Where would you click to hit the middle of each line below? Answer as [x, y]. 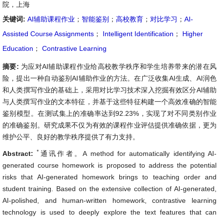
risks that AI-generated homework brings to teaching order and [109, 177]
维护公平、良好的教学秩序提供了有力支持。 [71, 137]
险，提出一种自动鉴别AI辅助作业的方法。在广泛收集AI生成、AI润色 [109, 78]
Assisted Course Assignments [48, 34]
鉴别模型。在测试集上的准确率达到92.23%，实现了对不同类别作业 [109, 113]
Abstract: [20, 153]
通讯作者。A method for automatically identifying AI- [128, 153]
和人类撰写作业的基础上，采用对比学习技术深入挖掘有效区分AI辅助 [109, 90]
